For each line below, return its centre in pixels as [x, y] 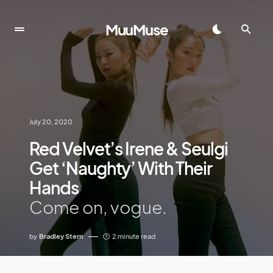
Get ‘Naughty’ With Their [121, 168]
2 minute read [134, 236]
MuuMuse [136, 29]
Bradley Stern [61, 236]
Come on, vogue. [98, 207]
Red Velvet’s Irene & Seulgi [129, 148]
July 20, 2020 [51, 122]
